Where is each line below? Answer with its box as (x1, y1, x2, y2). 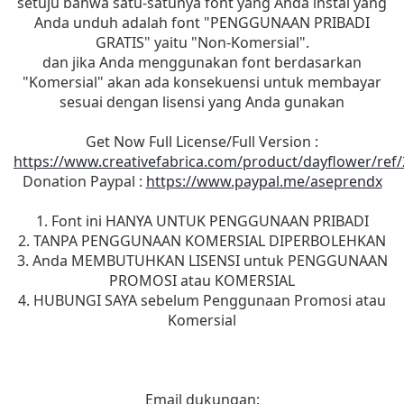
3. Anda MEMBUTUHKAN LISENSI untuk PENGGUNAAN (16, 250, 388, 271)
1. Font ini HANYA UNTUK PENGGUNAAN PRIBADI (35, 210, 369, 231)
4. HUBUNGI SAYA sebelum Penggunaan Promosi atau (18, 289, 386, 310)
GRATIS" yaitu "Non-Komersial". (95, 32, 309, 52)
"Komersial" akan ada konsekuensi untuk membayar (23, 71, 381, 92)
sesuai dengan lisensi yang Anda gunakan (60, 91, 344, 112)
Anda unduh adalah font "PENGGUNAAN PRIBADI (34, 12, 370, 32)
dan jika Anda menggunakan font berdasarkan (42, 51, 362, 72)
